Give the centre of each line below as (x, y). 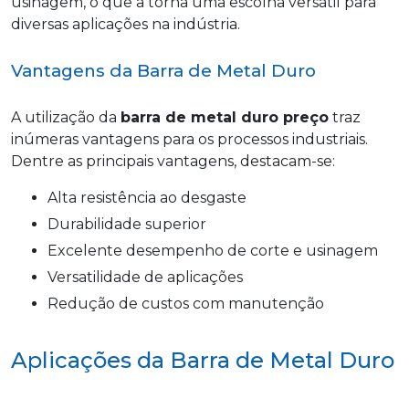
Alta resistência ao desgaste (152, 198)
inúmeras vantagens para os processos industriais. (189, 140)
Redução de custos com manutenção (191, 304)
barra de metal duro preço (225, 118)
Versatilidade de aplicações (150, 278)
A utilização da (66, 118)
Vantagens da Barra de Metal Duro (163, 71)
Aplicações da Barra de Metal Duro (203, 361)
